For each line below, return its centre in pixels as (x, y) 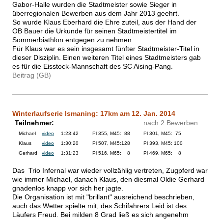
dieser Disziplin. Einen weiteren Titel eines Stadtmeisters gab (107, 58)
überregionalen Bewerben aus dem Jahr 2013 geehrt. (96, 14)
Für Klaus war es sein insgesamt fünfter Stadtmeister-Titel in (106, 49)
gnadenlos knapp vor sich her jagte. (68, 188)
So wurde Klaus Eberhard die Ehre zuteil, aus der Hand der (104, 22)
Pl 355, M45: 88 (111, 134)
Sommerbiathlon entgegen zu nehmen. (73, 40)
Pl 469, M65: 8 (162, 153)
